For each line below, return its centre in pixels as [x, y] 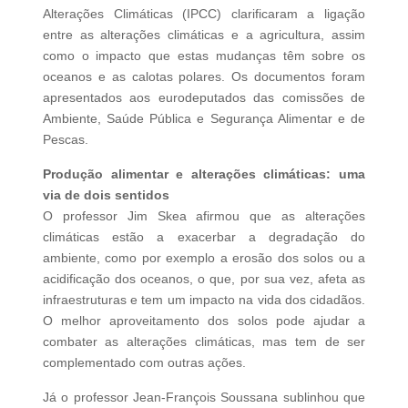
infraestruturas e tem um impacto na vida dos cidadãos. [204, 300]
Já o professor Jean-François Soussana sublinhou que [204, 398]
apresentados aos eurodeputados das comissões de [204, 98]
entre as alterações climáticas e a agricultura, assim [204, 35]
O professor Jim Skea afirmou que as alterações [204, 216]
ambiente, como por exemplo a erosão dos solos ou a [204, 258]
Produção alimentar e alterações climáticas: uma [204, 174]
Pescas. [65, 140]
